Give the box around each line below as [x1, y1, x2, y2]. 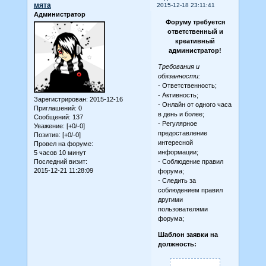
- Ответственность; [157, 82, 217, 90]
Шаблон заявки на [157, 231, 218, 239]
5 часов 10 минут [33, 149, 86, 157]
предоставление [157, 129, 207, 137]
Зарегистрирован [33, 96, 86, 103]
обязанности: [157, 72, 200, 80]
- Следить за [157, 177, 196, 185]
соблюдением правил [157, 186, 223, 194]
